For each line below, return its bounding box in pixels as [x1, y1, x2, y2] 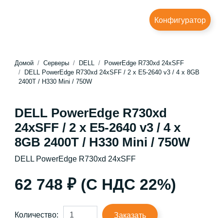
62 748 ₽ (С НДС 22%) [15, 176, 176, 193]
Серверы [43, 59, 69, 67]
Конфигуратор [154, 16, 206, 24]
